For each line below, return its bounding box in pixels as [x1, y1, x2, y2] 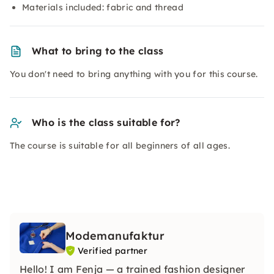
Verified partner [78, 245, 148, 256]
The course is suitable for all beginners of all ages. [10, 140, 230, 151]
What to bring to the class [32, 45, 164, 57]
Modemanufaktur [65, 229, 165, 243]
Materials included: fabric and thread [22, 2, 183, 13]
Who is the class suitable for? [32, 116, 180, 128]
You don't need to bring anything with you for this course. [10, 68, 258, 80]
